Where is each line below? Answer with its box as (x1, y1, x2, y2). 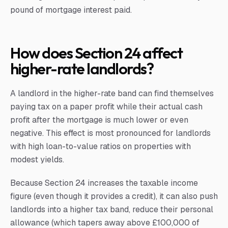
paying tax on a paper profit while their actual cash (10, 101, 203, 112)
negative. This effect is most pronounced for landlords (10, 128, 211, 138)
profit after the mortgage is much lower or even (10, 115, 188, 125)
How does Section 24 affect (10, 43, 182, 63)
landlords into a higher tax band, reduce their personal (10, 204, 213, 215)
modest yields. (10, 154, 64, 165)
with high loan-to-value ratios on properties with (10, 141, 191, 152)
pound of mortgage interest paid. (10, 5, 132, 15)
